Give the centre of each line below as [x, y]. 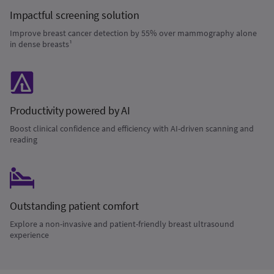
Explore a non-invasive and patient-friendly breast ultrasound [122, 224]
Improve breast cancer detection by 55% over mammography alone [133, 33]
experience [29, 235]
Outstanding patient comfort [74, 206]
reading [24, 139]
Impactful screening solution [75, 15]
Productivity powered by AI [70, 110]
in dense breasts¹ [41, 44]
